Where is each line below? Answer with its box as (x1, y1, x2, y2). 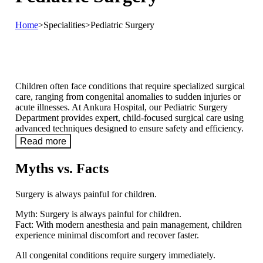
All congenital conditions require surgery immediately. (15, 249, 215, 260)
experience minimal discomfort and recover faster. (15, 230, 199, 240)
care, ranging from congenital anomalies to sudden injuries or (15, 92, 241, 102)
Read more (20, 136, 66, 147)
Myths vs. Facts (15, 160, 109, 177)
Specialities (43, 20, 85, 31)
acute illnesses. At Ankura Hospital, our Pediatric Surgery (15, 102, 228, 113)
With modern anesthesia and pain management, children (33, 219, 242, 230)
